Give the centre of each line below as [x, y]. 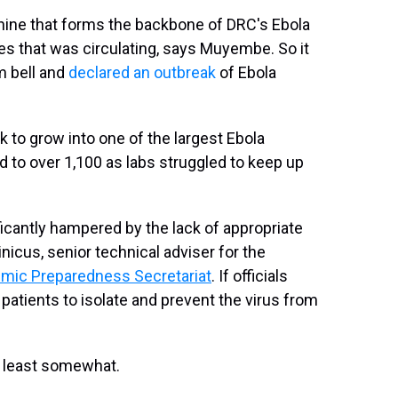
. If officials [250, 276]
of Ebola [246, 72]
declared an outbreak [142, 72]
